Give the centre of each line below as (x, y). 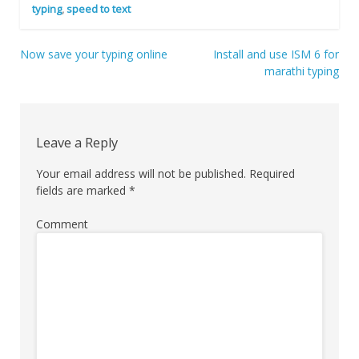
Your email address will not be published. (141, 174)
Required (270, 174)
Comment (62, 224)
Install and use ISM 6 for (276, 54)
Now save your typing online (94, 54)
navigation (62, 97)
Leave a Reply (77, 142)
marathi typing (302, 71)
